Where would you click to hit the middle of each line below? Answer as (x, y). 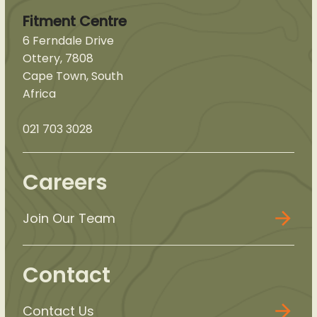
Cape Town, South (73, 76)
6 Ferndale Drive (68, 41)
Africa (39, 94)
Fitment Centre (74, 22)
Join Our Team (69, 219)
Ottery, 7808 (58, 59)
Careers (65, 183)
